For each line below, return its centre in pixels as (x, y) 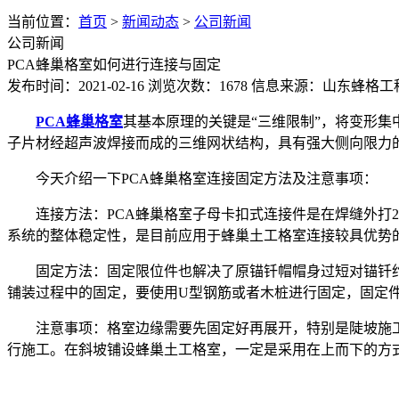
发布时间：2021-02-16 (76, 86)
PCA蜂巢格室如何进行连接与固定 (114, 65)
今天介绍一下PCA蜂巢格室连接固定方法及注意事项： (207, 179)
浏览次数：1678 (198, 86)
